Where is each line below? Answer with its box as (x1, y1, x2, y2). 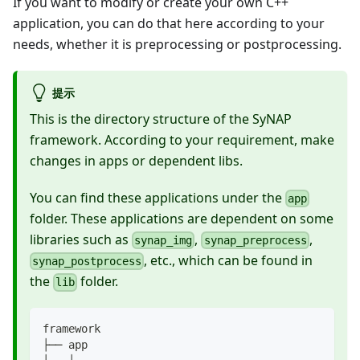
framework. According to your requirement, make (30, 130, 334, 149)
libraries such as (30, 230, 132, 248)
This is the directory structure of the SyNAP (30, 109, 292, 128)
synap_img (134, 234, 193, 247)
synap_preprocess (203, 234, 307, 247)
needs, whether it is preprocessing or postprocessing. (13, 35, 342, 54)
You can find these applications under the (30, 188, 285, 207)
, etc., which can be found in (144, 252, 313, 269)
